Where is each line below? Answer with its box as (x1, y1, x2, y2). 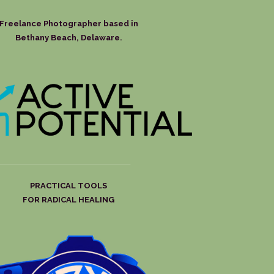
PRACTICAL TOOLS (30, 181, 108, 191)
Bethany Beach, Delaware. (15, 32, 122, 42)
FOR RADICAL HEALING (23, 195, 115, 205)
